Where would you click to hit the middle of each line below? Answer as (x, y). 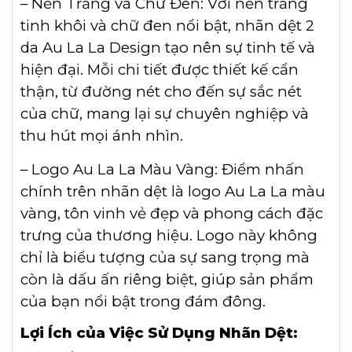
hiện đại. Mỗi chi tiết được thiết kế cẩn (159, 70)
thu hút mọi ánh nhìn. (102, 136)
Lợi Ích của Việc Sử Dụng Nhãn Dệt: (159, 333)
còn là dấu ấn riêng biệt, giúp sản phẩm (167, 280)
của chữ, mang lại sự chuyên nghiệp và (165, 114)
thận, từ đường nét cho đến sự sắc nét (161, 92)
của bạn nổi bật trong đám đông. (143, 302)
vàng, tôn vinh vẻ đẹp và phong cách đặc (172, 214)
